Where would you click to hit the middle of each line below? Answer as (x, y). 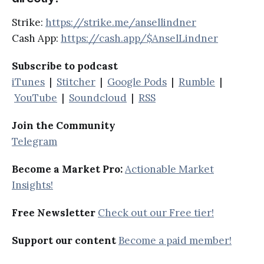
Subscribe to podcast (65, 66)
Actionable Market (169, 169)
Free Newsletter (54, 212)
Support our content (64, 240)
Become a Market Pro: (67, 169)
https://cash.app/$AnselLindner (139, 38)
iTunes (28, 82)
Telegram (34, 141)
